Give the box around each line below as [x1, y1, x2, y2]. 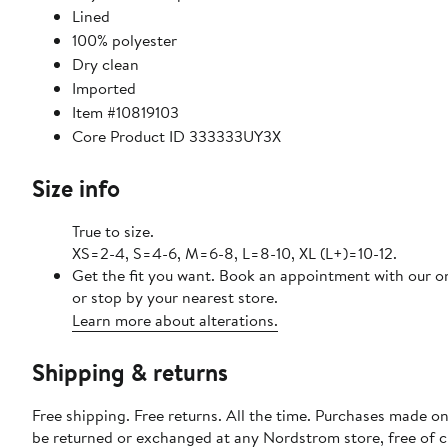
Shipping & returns [32, 355, 228, 390]
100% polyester [72, 29, 177, 52]
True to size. [72, 220, 154, 243]
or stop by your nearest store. [72, 286, 278, 309]
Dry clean [72, 53, 139, 76]
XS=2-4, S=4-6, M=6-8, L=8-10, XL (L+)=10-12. [72, 242, 397, 265]
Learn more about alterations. [72, 309, 278, 332]
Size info [32, 171, 120, 206]
